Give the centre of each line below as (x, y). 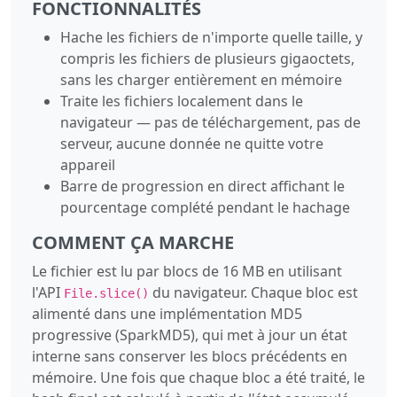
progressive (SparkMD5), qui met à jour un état (190, 335)
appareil (88, 164)
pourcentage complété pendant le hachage (205, 207)
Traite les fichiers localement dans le (182, 101)
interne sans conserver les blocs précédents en (190, 356)
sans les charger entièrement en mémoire (201, 79)
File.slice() (106, 293)
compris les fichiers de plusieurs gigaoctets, (207, 58)
